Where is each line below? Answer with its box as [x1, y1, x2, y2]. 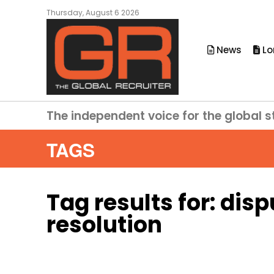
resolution [46, 209, 162, 240]
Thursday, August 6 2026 [46, 7, 139, 18]
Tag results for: [46, 187, 220, 218]
